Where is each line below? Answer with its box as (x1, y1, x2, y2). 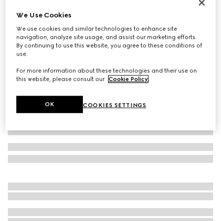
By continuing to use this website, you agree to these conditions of (16, 42, 203, 49)
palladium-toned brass (34, 32, 98, 39)
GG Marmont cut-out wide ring (8, 9, 118, 18)
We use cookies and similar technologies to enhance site (16, 25, 178, 33)
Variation (8, 32, 34, 39)
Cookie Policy (109, 75, 148, 83)
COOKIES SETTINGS (83, 102, 147, 109)
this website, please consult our (16, 75, 107, 83)
